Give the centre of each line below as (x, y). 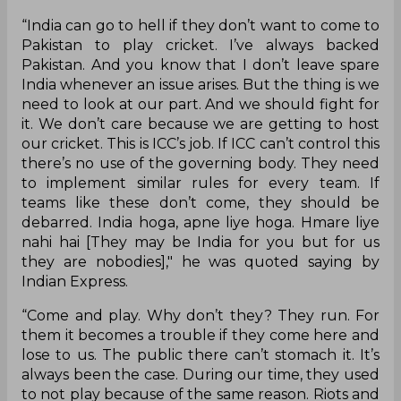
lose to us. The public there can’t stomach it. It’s (200, 355)
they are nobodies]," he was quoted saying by (200, 262)
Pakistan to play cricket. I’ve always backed (200, 46)
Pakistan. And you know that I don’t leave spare (200, 65)
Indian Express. (75, 282)
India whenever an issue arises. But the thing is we (200, 85)
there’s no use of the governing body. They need (200, 164)
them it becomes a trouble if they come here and (200, 336)
